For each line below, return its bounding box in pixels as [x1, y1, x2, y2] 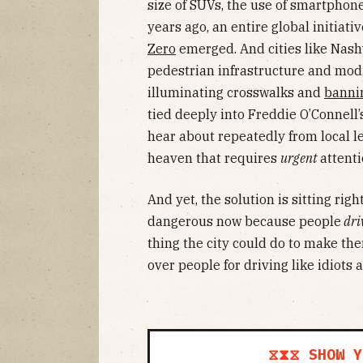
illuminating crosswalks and [147, 84, 324, 101]
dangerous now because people [147, 213, 341, 230]
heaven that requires [147, 150, 280, 167]
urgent [280, 150, 320, 167]
